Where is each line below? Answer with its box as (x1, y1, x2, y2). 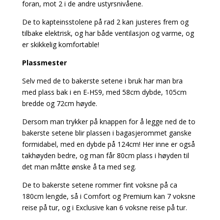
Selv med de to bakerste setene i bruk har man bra (22, 76, 183, 85)
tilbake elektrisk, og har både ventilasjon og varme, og (22, 28, 194, 38)
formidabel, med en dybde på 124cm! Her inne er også (22, 139, 195, 149)
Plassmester (22, 57, 67, 67)
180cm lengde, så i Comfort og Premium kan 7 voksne (22, 191, 195, 201)
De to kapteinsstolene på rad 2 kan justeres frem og (22, 17, 189, 27)
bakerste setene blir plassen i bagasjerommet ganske (22, 128, 192, 137)
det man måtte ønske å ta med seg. (22, 162, 136, 171)
